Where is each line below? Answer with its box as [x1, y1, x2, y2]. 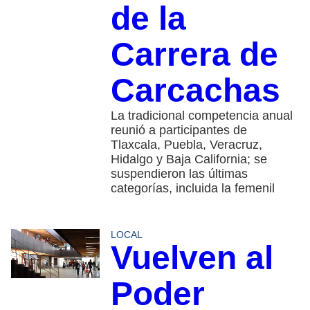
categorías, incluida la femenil [110, 181, 275, 195]
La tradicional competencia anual [110, 108, 293, 122]
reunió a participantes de [110, 122, 247, 137]
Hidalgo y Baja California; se [110, 152, 267, 166]
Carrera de [110, 35, 278, 73]
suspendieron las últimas [110, 166, 248, 181]
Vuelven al [110, 239, 273, 276]
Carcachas [110, 71, 280, 109]
